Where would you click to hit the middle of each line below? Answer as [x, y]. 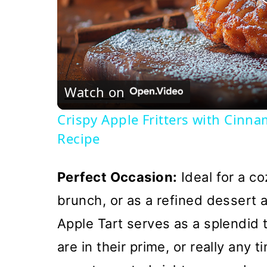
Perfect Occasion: [117, 177]
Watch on [95, 91]
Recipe [79, 139]
